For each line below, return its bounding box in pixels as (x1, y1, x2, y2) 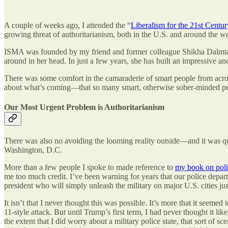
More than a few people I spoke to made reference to (4, 163, 175, 172)
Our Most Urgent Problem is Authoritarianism (4, 102, 164, 111)
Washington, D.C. (4, 146, 62, 155)
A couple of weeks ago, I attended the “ (4, 20, 131, 30)
